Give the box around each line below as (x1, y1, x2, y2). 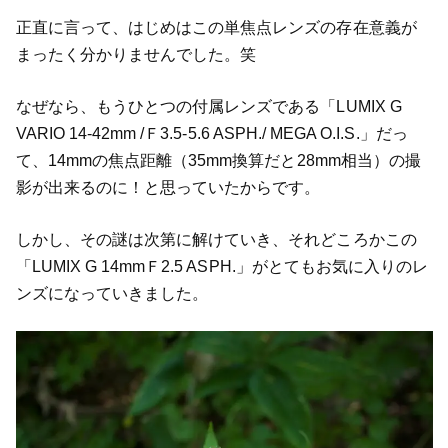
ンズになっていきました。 (15, 284, 209, 302)
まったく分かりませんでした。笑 (15, 45, 257, 63)
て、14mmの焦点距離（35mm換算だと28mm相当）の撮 (15, 151, 421, 169)
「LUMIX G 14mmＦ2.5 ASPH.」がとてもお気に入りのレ (15, 257, 429, 275)
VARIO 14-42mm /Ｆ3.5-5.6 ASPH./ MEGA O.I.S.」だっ (15, 124, 408, 142)
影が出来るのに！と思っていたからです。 (15, 178, 321, 196)
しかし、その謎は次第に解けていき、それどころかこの (15, 230, 417, 248)
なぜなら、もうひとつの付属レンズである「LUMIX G (15, 97, 402, 115)
